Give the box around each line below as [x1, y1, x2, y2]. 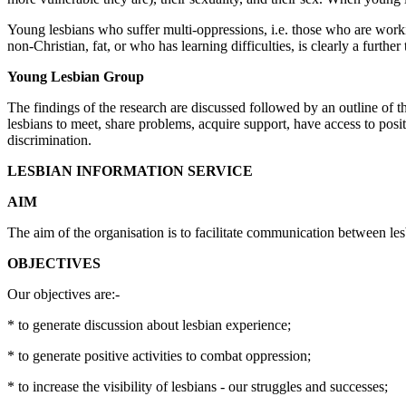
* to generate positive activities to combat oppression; [7, 348, 311, 363]
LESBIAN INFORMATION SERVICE [7, 163, 253, 179]
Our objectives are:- [7, 286, 120, 302]
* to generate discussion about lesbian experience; [7, 317, 291, 333]
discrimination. [7, 132, 92, 148]
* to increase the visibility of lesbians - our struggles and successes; [7, 379, 388, 394]
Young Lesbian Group [7, 69, 144, 84]
